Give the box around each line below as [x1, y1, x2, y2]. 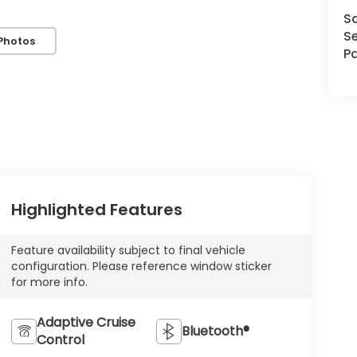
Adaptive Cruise [36, 312, 135, 331]
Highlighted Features [10, 198, 182, 221]
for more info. [10, 273, 88, 290]
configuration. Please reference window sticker [10, 257, 272, 274]
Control [36, 330, 84, 349]
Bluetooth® [182, 321, 250, 340]
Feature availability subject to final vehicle [10, 241, 245, 258]
